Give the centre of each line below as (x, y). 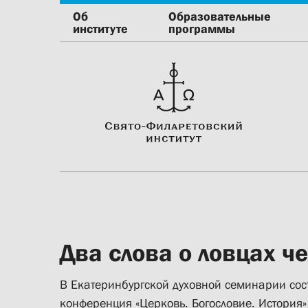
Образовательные (220, 16)
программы (202, 29)
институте (100, 29)
